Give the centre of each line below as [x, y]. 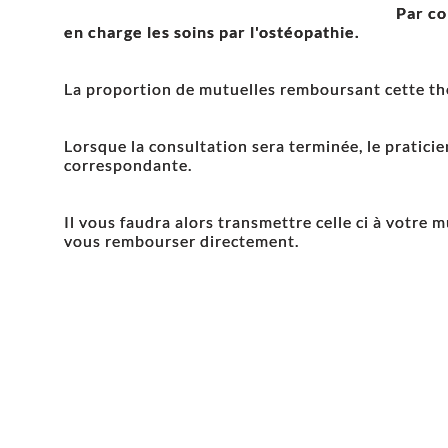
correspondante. [128, 164]
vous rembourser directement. [181, 240]
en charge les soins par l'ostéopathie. [212, 31]
